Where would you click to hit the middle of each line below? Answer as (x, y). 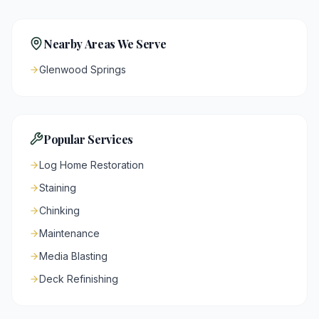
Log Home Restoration (91, 165)
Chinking (59, 210)
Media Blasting (73, 256)
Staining (58, 188)
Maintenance (69, 233)
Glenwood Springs (83, 69)
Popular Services (88, 139)
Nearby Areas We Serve (105, 43)
